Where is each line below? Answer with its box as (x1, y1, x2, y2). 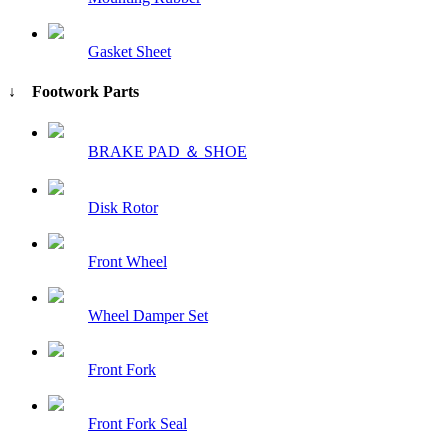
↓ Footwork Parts (8, 82, 139, 100)
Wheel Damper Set (88, 306, 208, 324)
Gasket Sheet (88, 43, 171, 61)
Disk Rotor (88, 198, 158, 216)
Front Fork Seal (88, 414, 187, 432)
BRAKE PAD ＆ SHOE (88, 142, 247, 160)
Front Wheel (88, 252, 167, 270)
